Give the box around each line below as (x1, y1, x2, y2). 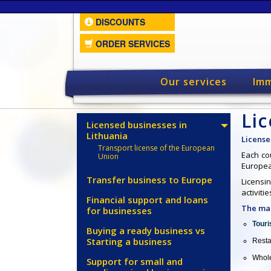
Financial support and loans (87, 194, 208, 206)
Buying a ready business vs (87, 224, 205, 237)
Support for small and (87, 255, 183, 267)
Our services (160, 75, 227, 88)
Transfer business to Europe (87, 174, 212, 186)
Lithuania (87, 129, 128, 142)
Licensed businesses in (87, 119, 187, 131)
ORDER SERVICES (93, 38, 170, 50)
